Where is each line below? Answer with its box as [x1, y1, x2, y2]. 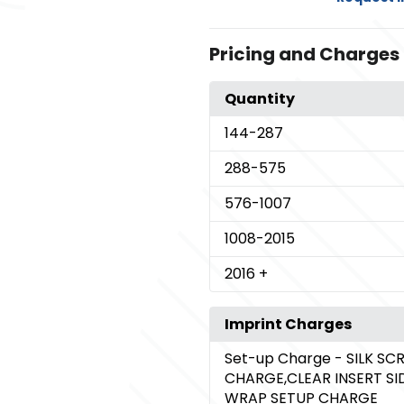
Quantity [224, 87, 295, 109]
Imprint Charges [224, 313, 352, 335]
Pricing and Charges [208, 41, 399, 67]
